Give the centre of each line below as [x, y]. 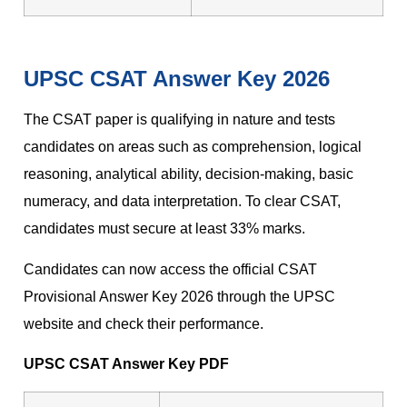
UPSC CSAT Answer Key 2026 [177, 79]
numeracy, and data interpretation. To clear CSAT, [182, 202]
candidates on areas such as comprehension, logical [193, 147]
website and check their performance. [144, 323]
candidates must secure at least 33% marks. [164, 229]
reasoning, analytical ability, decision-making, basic [189, 174]
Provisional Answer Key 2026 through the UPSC [179, 296]
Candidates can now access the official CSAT [170, 269]
